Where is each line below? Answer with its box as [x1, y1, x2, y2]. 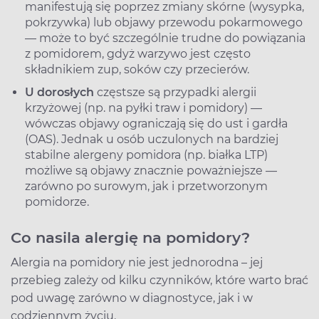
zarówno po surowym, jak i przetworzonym [25, 179, 268, 193]
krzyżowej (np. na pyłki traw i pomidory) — [25, 100, 262, 115]
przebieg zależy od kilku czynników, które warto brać [11, 273, 308, 287]
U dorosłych [25, 85, 94, 99]
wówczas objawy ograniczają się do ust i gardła [25, 116, 288, 130]
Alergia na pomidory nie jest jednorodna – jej [11, 255, 263, 269]
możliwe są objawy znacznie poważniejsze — [25, 163, 277, 177]
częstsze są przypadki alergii [94, 85, 256, 99]
